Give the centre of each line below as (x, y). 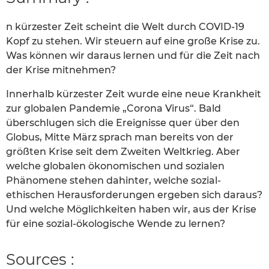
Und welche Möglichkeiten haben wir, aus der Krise (131, 210)
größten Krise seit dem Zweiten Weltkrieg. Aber (123, 152)
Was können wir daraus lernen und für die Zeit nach (133, 56)
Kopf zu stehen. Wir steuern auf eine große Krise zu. (133, 41)
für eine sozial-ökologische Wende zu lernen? (116, 224)
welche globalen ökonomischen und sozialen (115, 166)
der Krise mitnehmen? (61, 70)
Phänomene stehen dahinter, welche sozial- (113, 181)
